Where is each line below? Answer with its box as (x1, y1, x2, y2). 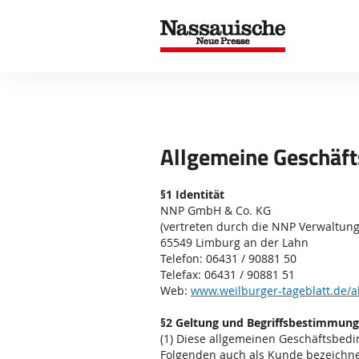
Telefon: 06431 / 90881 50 (160, 251, 296, 266)
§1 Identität (160, 187, 224, 202)
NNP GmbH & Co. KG (160, 203, 271, 218)
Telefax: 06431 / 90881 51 (160, 267, 295, 282)
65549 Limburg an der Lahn (160, 235, 309, 250)
